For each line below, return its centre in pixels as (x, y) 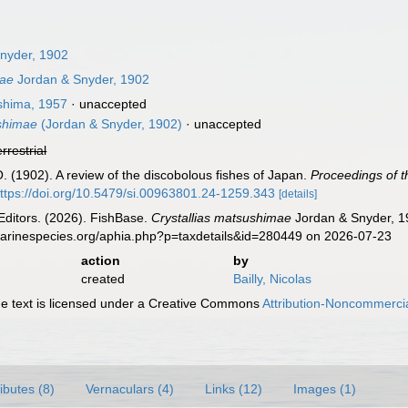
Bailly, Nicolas (272, 279)
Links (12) (234, 389)
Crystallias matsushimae (222, 218)
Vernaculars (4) (130, 389)
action (100, 260)
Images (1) (325, 389)
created (102, 279)
